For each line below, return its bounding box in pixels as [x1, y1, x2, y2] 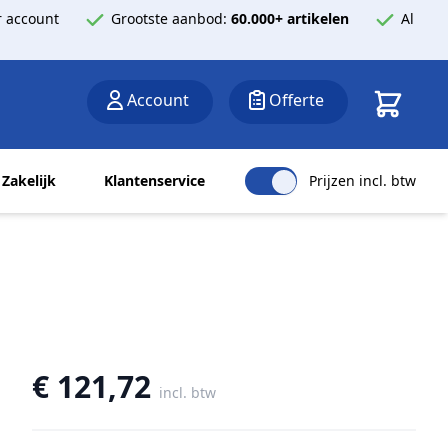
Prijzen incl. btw [309, 171, 416, 190]
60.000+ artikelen [231, 8, 349, 28]
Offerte [269, 89, 324, 111]
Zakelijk [2, 171, 56, 190]
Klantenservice [104, 171, 205, 190]
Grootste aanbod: [111, 8, 231, 28]
